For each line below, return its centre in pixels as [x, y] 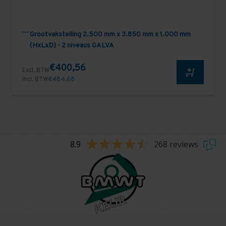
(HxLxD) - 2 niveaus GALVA [72, 46]
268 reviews [176, 145]
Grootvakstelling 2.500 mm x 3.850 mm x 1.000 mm [110, 35]
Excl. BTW [36, 70]
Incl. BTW [35, 79]
